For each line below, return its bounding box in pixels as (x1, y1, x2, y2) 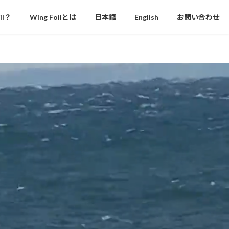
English (134, 12, 158, 21)
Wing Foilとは (30, 12, 76, 21)
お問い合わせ (177, 12, 220, 21)
